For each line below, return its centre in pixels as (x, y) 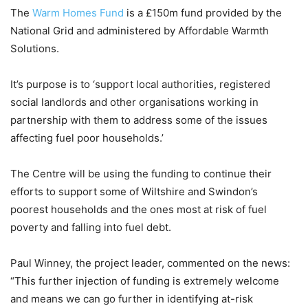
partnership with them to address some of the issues (139, 120)
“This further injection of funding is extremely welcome (145, 281)
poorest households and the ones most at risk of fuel (139, 209)
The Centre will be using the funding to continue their (141, 174)
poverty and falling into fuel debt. (91, 227)
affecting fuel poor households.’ (87, 138)
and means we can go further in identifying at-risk (132, 299)
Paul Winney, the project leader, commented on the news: (150, 263)
